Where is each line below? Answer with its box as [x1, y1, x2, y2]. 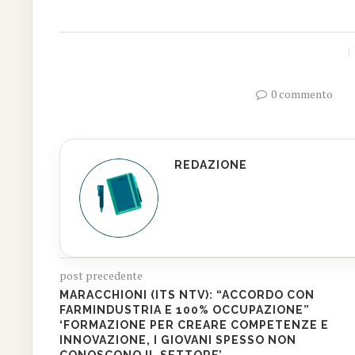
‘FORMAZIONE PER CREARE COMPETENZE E [59, 318, 330, 331]
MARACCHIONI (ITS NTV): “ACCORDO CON [59, 288, 315, 301]
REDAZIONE [174, 158, 248, 171]
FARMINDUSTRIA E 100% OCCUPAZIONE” [59, 303, 311, 316]
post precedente [59, 267, 143, 283]
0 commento [270, 86, 333, 101]
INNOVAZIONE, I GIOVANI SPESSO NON [59, 333, 297, 346]
